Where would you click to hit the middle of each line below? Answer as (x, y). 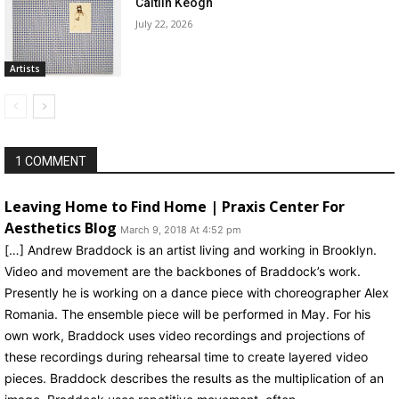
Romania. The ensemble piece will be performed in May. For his (187, 314)
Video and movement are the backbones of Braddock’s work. (183, 272)
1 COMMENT (51, 162)
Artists (25, 69)
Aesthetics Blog (61, 228)
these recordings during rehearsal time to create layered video (186, 357)
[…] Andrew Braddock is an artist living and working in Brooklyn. (191, 250)
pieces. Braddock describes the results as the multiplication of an (194, 379)
